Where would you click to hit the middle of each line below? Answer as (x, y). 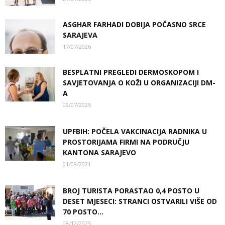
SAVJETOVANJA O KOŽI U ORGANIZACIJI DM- (139, 83)
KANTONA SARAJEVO (99, 152)
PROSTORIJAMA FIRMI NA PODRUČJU (126, 142)
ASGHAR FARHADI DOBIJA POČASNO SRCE (134, 24)
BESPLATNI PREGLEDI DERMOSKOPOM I (131, 72)
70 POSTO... (83, 212)
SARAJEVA (80, 35)
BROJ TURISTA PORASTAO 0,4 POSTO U (131, 191)
